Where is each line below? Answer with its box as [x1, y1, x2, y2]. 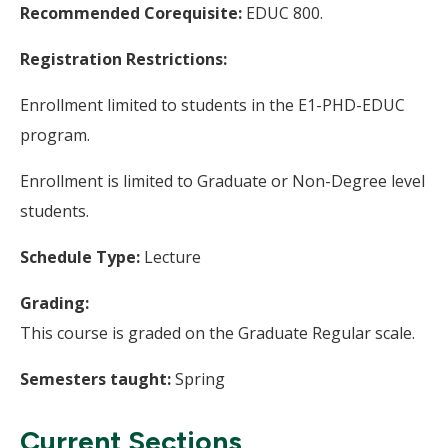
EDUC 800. [246, 2, 323, 24]
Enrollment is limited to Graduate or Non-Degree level [20, 170, 425, 192]
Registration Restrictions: [20, 48, 227, 70]
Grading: [20, 292, 89, 314]
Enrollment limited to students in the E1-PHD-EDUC [20, 94, 405, 116]
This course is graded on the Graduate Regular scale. [20, 322, 415, 344]
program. [20, 124, 90, 146]
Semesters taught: [20, 368, 171, 390]
